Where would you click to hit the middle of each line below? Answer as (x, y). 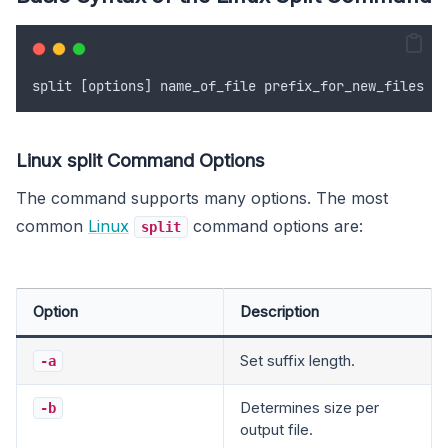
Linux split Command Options (140, 159)
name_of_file (208, 85)
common (52, 225)
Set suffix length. (297, 360)
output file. (276, 429)
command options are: (275, 225)
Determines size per (309, 407)
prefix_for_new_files (344, 85)
